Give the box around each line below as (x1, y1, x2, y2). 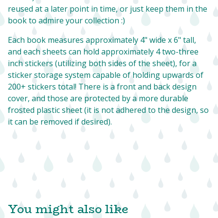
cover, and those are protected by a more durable (8, 92, 188, 104)
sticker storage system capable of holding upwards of (8, 69, 203, 80)
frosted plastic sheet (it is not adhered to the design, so (8, 104, 209, 115)
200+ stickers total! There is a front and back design (8, 81, 197, 92)
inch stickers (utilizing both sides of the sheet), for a (8, 57, 197, 69)
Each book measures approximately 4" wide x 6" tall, (8, 34, 196, 45)
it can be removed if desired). (8, 116, 112, 127)
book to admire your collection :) (8, 15, 125, 26)
